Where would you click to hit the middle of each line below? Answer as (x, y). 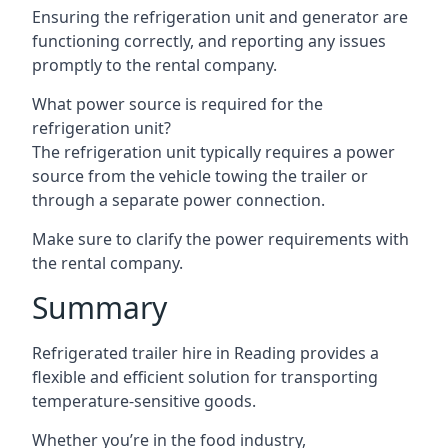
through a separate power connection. (178, 200)
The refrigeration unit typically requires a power (213, 152)
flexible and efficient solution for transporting (205, 377)
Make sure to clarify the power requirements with (220, 239)
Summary (99, 307)
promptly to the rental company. (154, 65)
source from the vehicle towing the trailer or (200, 176)
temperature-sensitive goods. (144, 401)
